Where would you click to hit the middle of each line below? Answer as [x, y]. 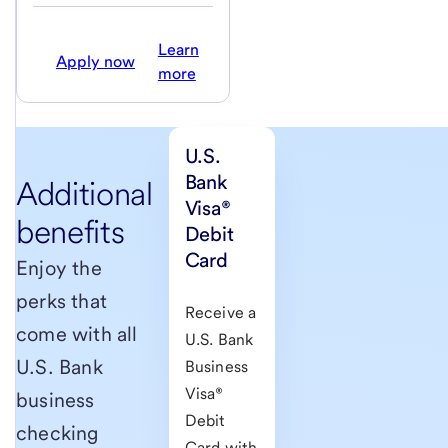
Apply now [95, 62]
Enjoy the [59, 268]
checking [57, 433]
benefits [70, 232]
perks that [61, 301]
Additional [84, 194]
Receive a [220, 313]
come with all [77, 334]
